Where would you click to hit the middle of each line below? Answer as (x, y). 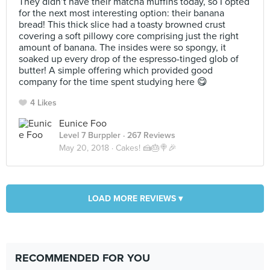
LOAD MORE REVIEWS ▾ (135, 199)
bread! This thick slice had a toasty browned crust (122, 25)
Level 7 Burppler (90, 135)
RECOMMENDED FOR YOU (83, 258)
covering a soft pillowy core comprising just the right (129, 36)
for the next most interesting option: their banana (121, 13)
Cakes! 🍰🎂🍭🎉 (146, 148)
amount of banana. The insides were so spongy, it (122, 48)
